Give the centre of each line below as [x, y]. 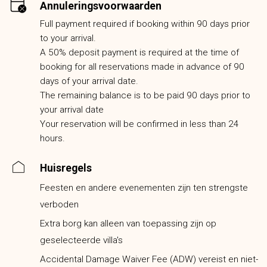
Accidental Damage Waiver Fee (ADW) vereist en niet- [149, 260]
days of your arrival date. [90, 81]
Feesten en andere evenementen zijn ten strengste [144, 188]
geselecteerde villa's [81, 240]
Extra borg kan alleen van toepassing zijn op [128, 224]
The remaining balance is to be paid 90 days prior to [145, 96]
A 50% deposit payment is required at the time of [139, 53]
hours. [52, 139]
